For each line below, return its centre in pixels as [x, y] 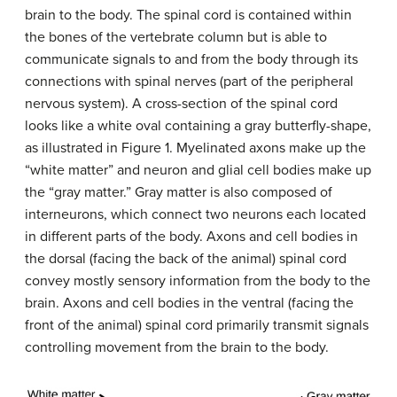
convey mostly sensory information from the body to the [198, 280]
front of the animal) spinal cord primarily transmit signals [197, 325]
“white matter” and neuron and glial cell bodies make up [198, 170]
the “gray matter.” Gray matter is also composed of [179, 192]
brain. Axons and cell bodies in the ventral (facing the [189, 303]
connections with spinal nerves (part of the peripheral [189, 81]
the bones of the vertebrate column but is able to [176, 37]
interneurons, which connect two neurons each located [195, 214]
